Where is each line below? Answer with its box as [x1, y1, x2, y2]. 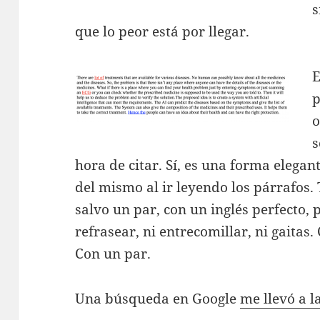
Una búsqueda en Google [75, 289, 241, 309]
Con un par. [75, 244, 151, 264]
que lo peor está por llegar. [75, 22, 250, 41]
